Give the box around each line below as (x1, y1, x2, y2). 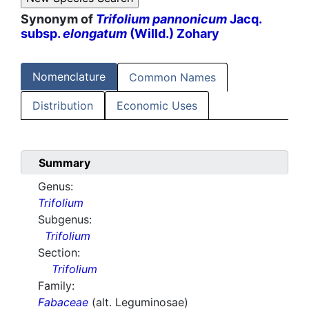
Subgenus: (38, 212, 92, 227)
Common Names (129, 70, 216, 85)
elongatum (63, 26, 127, 41)
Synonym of (21, 12, 96, 27)
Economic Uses (117, 99, 197, 113)
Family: (38, 279, 74, 293)
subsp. (21, 26, 63, 41)
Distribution (32, 99, 93, 113)
